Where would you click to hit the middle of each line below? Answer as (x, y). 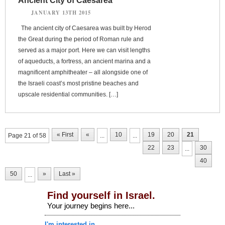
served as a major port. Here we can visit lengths (84, 50)
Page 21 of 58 (27, 135)
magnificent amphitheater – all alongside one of (83, 72)
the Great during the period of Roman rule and (81, 39)
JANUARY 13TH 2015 (61, 12)
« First (65, 134)
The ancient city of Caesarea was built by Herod (85, 28)
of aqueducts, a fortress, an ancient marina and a (84, 61)
